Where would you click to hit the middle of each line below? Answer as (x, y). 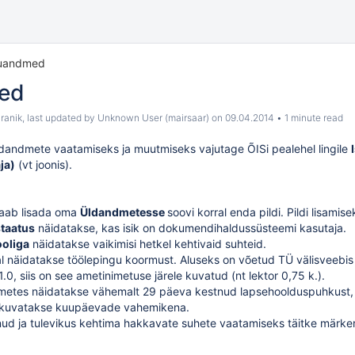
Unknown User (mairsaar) (153, 118)
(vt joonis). (44, 164)
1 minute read (313, 118)
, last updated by (60, 118)
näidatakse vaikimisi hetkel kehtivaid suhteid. (148, 244)
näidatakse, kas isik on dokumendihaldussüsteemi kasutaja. (191, 228)
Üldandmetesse (124, 212)
